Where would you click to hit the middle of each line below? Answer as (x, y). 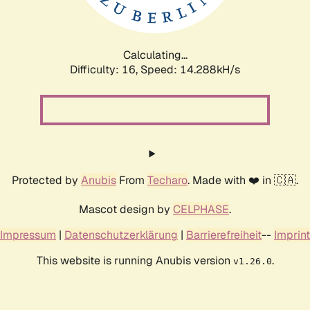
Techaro (167, 180)
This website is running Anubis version (135, 260)
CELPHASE (201, 209)
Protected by (46, 180)
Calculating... (155, 55)
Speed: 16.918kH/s (190, 69)
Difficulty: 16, (105, 69)
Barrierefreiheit (224, 235)
